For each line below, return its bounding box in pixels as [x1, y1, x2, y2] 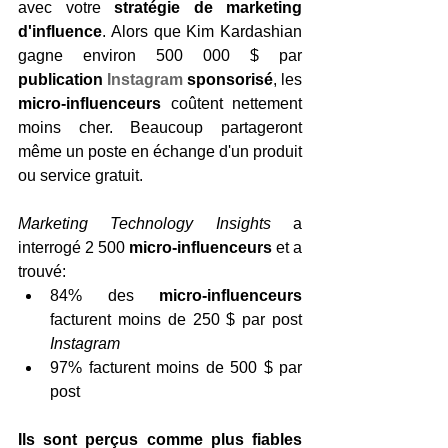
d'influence [18, 22, 102, 40]
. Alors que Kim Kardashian [102, 22, 302, 40]
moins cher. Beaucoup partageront [18, 118, 302, 136]
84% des [50, 286, 159, 304]
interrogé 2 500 [18, 238, 129, 256]
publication [18, 70, 107, 88]
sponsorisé [183, 70, 273, 88]
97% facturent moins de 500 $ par [50, 358, 302, 376]
